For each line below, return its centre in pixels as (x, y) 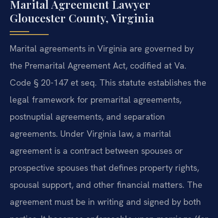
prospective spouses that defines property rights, (104, 167)
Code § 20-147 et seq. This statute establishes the (108, 82)
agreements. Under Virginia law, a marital (91, 133)
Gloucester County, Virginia (82, 18)
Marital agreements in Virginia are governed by (102, 48)
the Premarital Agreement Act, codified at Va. (98, 65)
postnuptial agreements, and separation (87, 116)
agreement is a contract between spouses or (96, 150)
